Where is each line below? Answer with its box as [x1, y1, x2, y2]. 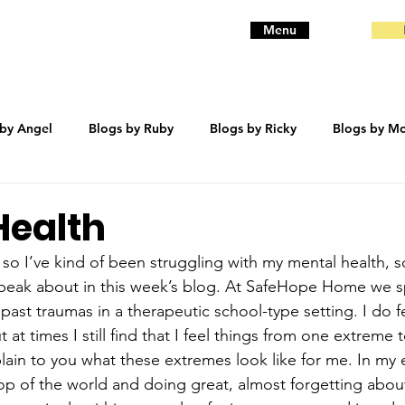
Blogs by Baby [68, 192, 153, 209]
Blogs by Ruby [89, 119, 174, 137]
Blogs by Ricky [210, 119, 297, 137]
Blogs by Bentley [189, 192, 288, 209]
